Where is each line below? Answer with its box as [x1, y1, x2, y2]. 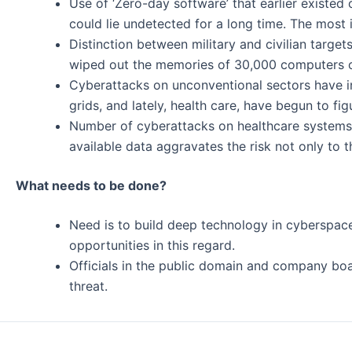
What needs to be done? [16, 178, 167, 193]
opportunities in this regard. [69, 237, 235, 253]
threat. [69, 278, 108, 294]
